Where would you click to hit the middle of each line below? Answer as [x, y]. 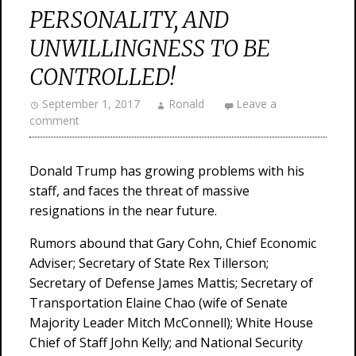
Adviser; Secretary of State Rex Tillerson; [149, 263]
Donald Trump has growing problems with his [167, 171]
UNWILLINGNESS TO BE [150, 48]
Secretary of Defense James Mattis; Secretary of [171, 283]
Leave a [256, 104]
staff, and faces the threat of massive [139, 191]
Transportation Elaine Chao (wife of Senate [159, 303]
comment [54, 120]
